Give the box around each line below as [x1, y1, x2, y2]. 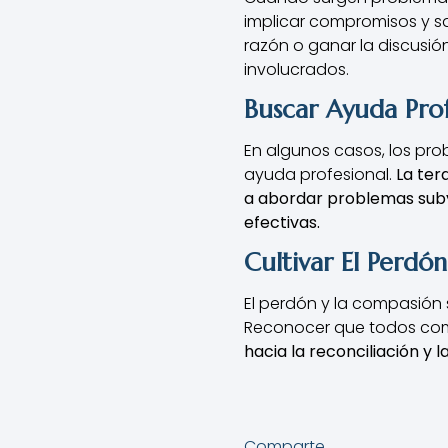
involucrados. [244, 57, 349, 81]
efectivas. [244, 210, 320, 234]
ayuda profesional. [244, 162, 396, 186]
